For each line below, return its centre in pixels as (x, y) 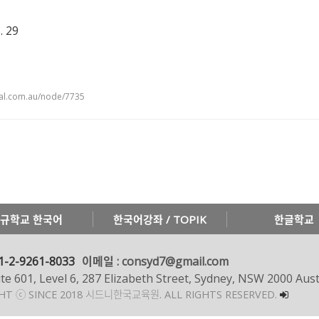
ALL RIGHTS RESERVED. (221, 294)
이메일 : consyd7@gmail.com (155, 261)
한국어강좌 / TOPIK (160, 219)
